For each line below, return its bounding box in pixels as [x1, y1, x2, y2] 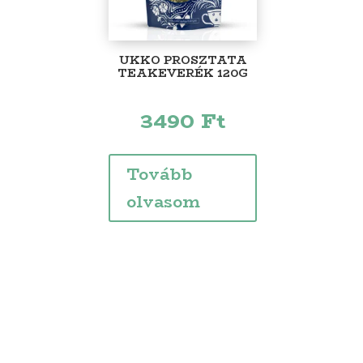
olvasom [126, 188, 201, 214]
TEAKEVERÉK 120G [117, 63, 249, 82]
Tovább [126, 160, 193, 186]
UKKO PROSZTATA [118, 50, 247, 69]
